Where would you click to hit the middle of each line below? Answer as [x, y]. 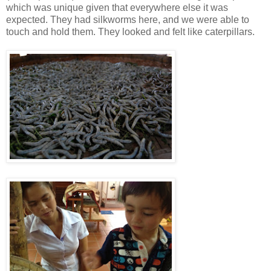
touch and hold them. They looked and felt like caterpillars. [130, 32]
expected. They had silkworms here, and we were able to [128, 20]
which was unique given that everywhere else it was [117, 8]
